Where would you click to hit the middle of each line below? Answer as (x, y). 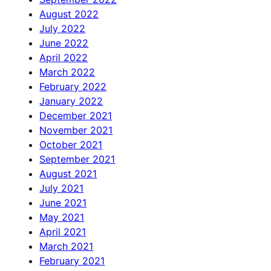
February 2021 (72, 261)
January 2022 (71, 101)
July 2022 (63, 29)
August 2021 (68, 174)
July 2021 (62, 188)
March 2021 (67, 247)
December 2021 (76, 116)
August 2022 (69, 14)
